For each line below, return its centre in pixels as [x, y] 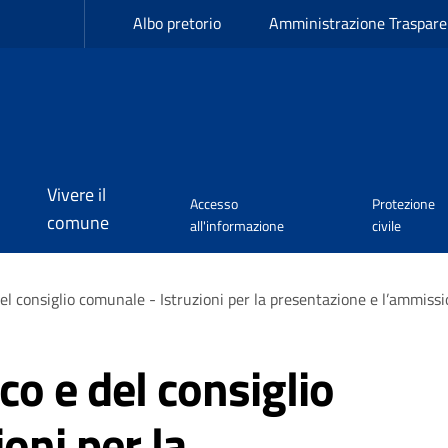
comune [78, 222]
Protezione [404, 203]
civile [387, 225]
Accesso [213, 203]
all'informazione [236, 225]
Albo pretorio [177, 23]
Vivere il [76, 194]
